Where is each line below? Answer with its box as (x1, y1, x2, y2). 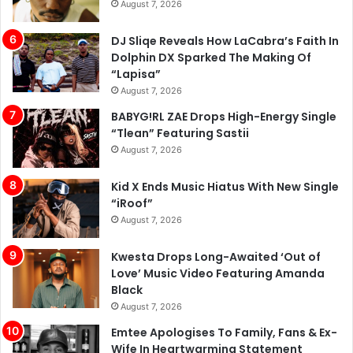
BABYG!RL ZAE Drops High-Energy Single (111, 67, 336, 84)
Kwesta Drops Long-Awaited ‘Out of (111, 207, 321, 224)
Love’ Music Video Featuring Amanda (111, 224, 325, 240)
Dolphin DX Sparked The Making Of (111, 8, 311, 24)
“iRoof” (111, 154, 153, 170)
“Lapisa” (111, 24, 161, 41)
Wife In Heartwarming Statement (111, 299, 303, 316)
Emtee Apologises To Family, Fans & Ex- (111, 283, 337, 299)
